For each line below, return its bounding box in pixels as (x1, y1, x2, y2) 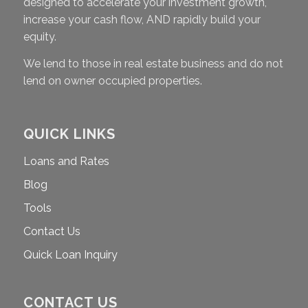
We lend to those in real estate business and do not (23, 56, 283, 70)
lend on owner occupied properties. (23, 74, 202, 87)
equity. (23, 30, 56, 44)
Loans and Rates (23, 155, 109, 168)
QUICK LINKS (23, 126, 115, 143)
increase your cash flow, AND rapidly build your (23, 13, 261, 27)
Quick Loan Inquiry (23, 248, 118, 262)
